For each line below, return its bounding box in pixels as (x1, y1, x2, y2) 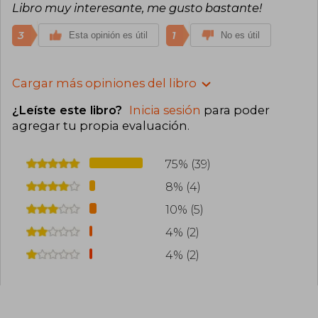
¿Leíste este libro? (12, 103, 126, 118)
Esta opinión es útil (69, 29, 148, 40)
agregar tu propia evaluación (12, 119, 187, 133)
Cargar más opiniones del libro (12, 75, 197, 90)
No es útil (221, 29, 260, 40)
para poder (201, 103, 270, 118)
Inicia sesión (129, 103, 201, 118)
